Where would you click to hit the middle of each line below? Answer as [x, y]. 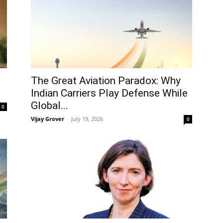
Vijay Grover [48, 119]
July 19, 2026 [87, 119]
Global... [50, 106]
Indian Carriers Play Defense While [109, 93]
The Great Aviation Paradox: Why [106, 81]
